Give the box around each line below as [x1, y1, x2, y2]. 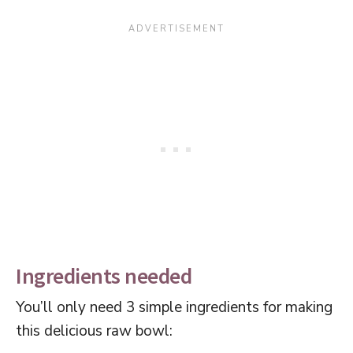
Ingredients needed [16, 262, 191, 291]
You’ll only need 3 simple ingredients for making [16, 297, 333, 318]
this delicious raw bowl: [16, 321, 173, 342]
